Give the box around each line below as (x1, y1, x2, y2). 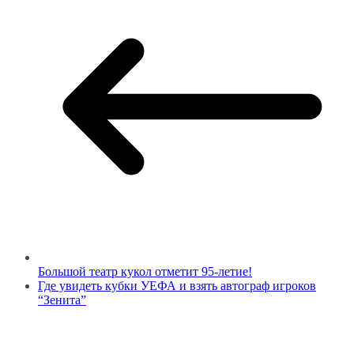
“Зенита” (38, 293, 86, 307)
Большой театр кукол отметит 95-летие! (38, 265, 252, 279)
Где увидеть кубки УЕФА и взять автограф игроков (38, 279, 316, 293)
